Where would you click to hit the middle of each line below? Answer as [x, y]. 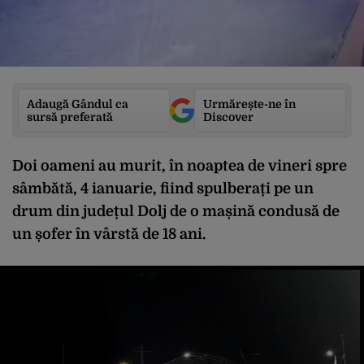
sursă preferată [70, 117]
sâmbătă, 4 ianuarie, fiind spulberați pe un [163, 188]
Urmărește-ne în [249, 104]
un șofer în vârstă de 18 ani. [109, 234]
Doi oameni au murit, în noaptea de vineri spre [180, 166]
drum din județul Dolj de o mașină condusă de [176, 211]
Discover [228, 117]
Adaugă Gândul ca [78, 104]
